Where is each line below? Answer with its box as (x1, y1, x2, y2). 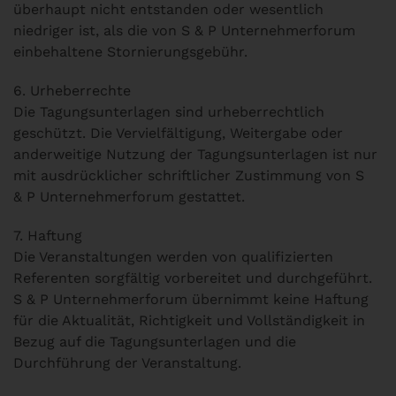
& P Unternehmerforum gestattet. (13, 188, 245, 205)
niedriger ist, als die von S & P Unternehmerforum (13, 22, 355, 39)
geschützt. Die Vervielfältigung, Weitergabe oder (13, 125, 343, 141)
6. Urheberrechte (13, 82, 131, 99)
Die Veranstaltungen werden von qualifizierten (13, 248, 333, 265)
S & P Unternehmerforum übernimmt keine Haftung (13, 291, 369, 308)
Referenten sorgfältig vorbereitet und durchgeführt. (13, 270, 372, 286)
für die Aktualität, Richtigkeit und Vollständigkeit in (13, 312, 365, 329)
